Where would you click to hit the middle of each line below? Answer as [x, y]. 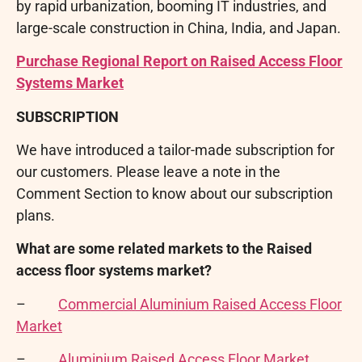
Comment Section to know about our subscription [175, 193]
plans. [36, 215]
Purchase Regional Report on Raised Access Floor [179, 61]
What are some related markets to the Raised [164, 249]
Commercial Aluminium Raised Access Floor [200, 304]
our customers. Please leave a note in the [148, 171]
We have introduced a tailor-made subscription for [175, 149]
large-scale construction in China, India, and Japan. [179, 27]
